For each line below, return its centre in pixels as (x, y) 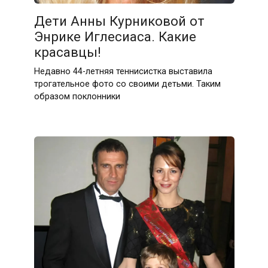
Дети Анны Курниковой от (119, 21)
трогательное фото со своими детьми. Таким (127, 84)
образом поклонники (77, 96)
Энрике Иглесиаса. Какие (115, 36)
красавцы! (67, 52)
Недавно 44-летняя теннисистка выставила (123, 71)
